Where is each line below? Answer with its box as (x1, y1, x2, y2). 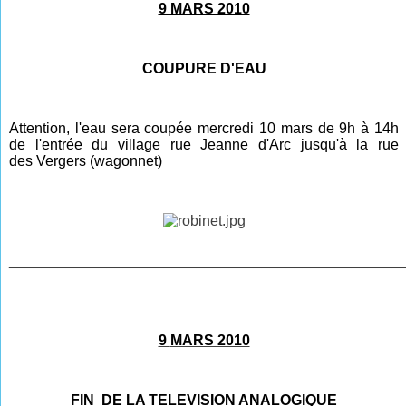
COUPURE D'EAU (141, 60, 266, 76)
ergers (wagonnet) (45, 152, 163, 169)
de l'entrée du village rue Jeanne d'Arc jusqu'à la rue (9, 136, 399, 152)
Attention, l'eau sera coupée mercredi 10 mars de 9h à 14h (9, 120, 399, 136)
